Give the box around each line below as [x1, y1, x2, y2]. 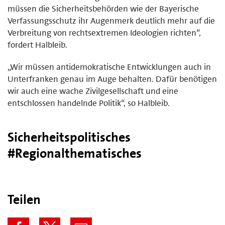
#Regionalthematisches [8, 144, 142, 162]
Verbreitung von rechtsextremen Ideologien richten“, [8, 27, 201, 38]
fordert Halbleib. [8, 39, 67, 50]
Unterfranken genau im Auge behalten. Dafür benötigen [8, 73, 217, 84]
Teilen [8, 190, 41, 208]
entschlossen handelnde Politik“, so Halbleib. [8, 97, 170, 108]
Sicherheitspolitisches [8, 128, 131, 146]
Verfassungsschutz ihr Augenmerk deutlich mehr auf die [8, 15, 215, 26]
